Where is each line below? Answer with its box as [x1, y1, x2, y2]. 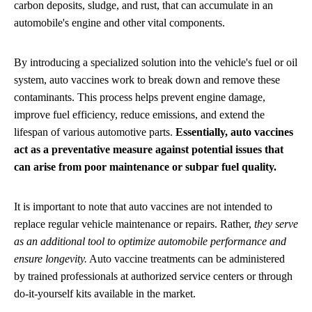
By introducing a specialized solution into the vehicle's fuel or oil [14, 56, 297, 68]
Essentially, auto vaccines [175, 125, 293, 138]
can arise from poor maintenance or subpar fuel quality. [14, 160, 276, 173]
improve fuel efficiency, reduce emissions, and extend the [14, 108, 265, 120]
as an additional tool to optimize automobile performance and [14, 235, 286, 247]
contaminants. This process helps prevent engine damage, [14, 91, 265, 103]
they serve [254, 217, 298, 230]
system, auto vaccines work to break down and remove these [14, 73, 280, 86]
